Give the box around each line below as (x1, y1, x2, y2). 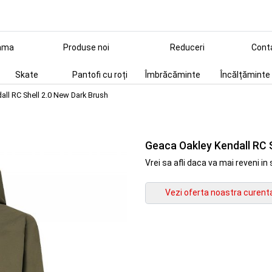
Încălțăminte (220, 70, 270, 80)
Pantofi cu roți (72, 70, 127, 80)
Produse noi (63, 42, 109, 52)
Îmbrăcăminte (144, 70, 200, 80)
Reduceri (169, 42, 205, 52)
